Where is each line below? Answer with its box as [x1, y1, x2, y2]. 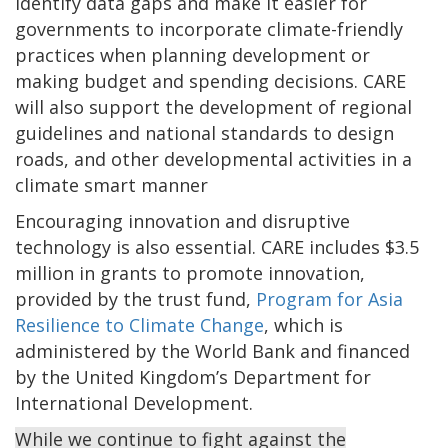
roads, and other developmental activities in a [15, 146, 412, 171]
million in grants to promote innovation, [15, 260, 365, 285]
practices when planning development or [15, 42, 370, 67]
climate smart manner [15, 172, 208, 197]
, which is [264, 312, 343, 337]
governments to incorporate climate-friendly [15, 16, 403, 41]
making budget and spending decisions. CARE [15, 68, 406, 93]
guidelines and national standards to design [15, 120, 394, 145]
